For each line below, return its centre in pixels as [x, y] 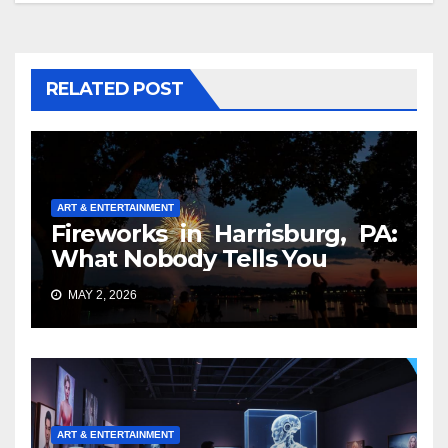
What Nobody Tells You [189, 259]
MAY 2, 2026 [101, 295]
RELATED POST [115, 89]
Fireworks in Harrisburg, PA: [224, 234]
